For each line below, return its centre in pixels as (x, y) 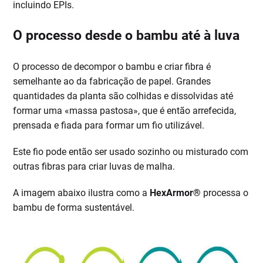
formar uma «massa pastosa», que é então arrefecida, (125, 111)
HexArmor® (176, 193)
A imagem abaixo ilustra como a (82, 193)
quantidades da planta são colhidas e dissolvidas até (123, 96)
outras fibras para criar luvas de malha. (94, 167)
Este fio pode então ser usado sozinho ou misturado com (131, 152)
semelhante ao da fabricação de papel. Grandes (112, 82)
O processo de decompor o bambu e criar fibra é (112, 67)
